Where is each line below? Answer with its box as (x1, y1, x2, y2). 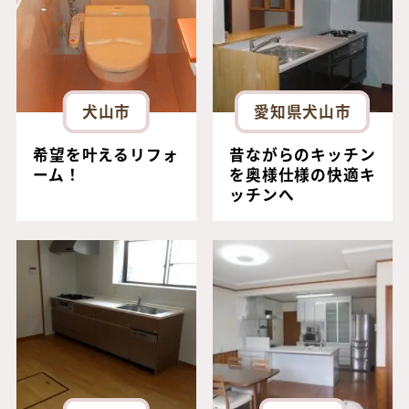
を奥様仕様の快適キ (228, 163, 376, 186)
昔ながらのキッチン (228, 143, 376, 166)
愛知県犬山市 (253, 100, 352, 122)
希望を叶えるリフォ (32, 143, 179, 166)
